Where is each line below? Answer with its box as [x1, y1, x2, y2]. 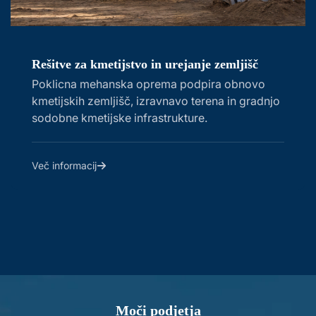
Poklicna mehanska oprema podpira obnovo [32, 76, 265, 91]
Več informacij [32, 159, 97, 171]
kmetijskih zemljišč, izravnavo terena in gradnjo [32, 93, 280, 108]
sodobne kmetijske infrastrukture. [32, 110, 207, 125]
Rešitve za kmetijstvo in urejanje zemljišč [32, 56, 258, 71]
